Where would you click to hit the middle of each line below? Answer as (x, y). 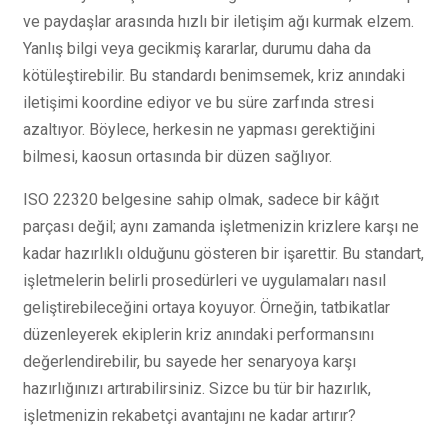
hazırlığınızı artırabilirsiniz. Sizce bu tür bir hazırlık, (197, 388)
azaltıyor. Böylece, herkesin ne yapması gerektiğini (199, 129)
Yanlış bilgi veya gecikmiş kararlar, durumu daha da (197, 48)
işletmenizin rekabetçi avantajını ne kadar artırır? (189, 415)
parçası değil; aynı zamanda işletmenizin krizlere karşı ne (221, 226)
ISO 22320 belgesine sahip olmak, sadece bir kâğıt (201, 199)
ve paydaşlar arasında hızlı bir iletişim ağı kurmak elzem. (218, 21)
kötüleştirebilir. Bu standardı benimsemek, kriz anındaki (214, 75)
